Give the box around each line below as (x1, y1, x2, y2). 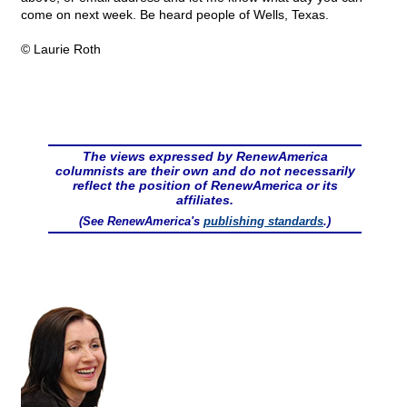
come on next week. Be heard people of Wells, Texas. (21, 7, 329, 23)
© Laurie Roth (21, 42, 101, 57)
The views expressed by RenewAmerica (82, 149, 328, 164)
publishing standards (203, 214, 323, 229)
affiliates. (176, 193, 233, 208)
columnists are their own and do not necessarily (55, 164, 355, 179)
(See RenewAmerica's (79, 214, 203, 229)
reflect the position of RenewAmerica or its (72, 178, 338, 194)
